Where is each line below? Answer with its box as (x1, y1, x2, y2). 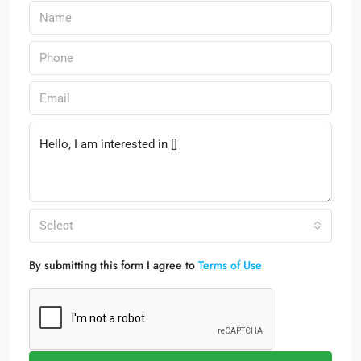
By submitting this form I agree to (29, 257, 198, 273)
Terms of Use (198, 257, 262, 273)
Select (39, 218, 73, 233)
